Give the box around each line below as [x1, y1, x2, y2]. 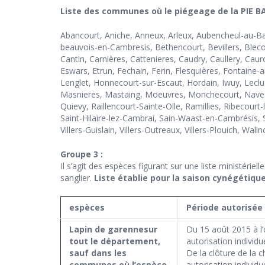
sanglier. [60, 172, 94, 184]
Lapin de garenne [69, 224, 144, 235]
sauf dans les [69, 247, 127, 259]
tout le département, [69, 235, 160, 247]
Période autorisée [186, 202, 263, 214]
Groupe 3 [60, 148, 98, 160]
